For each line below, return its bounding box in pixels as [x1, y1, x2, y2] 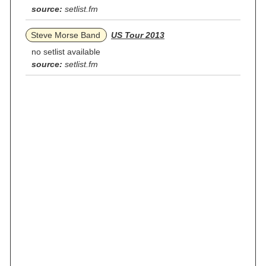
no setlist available [31, 47, 100, 56]
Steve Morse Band [31, 30, 100, 40]
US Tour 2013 [111, 30, 164, 40]
